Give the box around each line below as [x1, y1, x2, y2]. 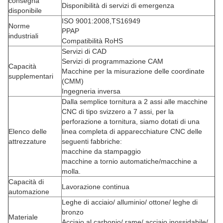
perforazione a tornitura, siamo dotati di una [62, 117, 200, 125]
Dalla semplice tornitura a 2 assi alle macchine [62, 98, 208, 106]
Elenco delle [8, 127, 47, 135]
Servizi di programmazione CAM [62, 57, 163, 65]
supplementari [8, 72, 53, 80]
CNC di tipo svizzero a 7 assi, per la [62, 108, 174, 115]
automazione [8, 188, 49, 196]
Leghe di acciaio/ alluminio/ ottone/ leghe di [62, 198, 198, 206]
